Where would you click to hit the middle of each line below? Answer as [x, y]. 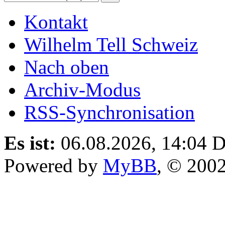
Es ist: [30, 143]
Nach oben [67, 67]
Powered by [53, 165]
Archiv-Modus [82, 89]
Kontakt [56, 22]
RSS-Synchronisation [109, 112]
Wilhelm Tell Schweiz [111, 44]
